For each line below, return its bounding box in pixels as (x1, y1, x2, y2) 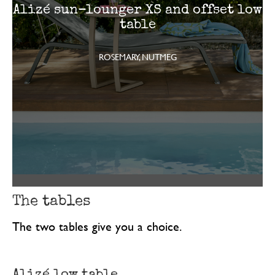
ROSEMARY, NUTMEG (98, 50, 177, 64)
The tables (12, 191, 90, 211)
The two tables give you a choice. (12, 217, 182, 236)
